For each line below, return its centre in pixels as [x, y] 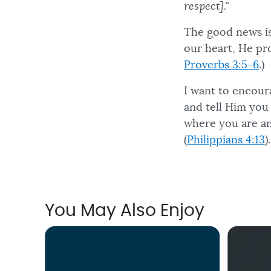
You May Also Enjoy [124, 211]
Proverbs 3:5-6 [221, 65]
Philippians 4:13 [226, 140]
